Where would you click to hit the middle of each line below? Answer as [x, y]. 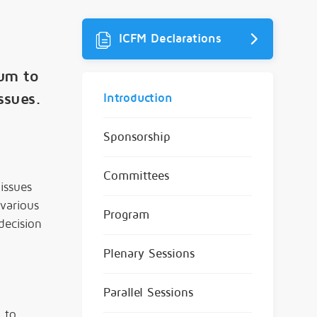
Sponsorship [137, 137]
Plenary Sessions [149, 253]
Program [126, 214]
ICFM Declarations [168, 38]
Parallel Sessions [148, 292]
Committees [136, 175]
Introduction [138, 98]
